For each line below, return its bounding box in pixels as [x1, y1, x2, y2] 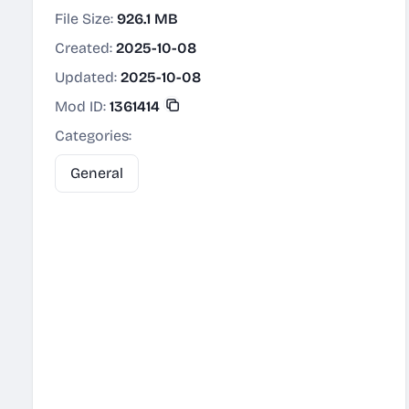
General [70, 164, 123, 182]
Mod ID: [55, 98, 110, 115]
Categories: [55, 127, 131, 144]
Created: [55, 39, 116, 57]
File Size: [55, 10, 117, 27]
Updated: [55, 68, 121, 86]
